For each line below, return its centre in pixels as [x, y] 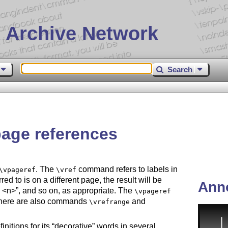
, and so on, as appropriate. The [76, 191]
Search [180, 69]
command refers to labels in [127, 169]
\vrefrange [109, 202]
